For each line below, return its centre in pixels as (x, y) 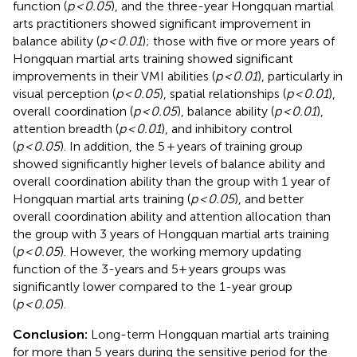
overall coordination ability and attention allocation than (172, 216)
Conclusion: (52, 334)
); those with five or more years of (238, 41)
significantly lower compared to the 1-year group (153, 286)
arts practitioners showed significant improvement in (162, 23)
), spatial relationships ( (223, 93)
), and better (269, 198)
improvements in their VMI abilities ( (114, 76)
